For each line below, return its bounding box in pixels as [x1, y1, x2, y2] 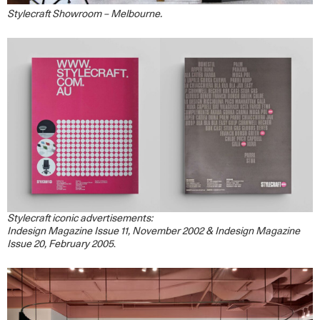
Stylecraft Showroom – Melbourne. [7, 9, 162, 20]
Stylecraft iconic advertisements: [7, 213, 153, 224]
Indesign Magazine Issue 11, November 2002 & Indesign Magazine [7, 226, 300, 236]
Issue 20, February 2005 [7, 239, 114, 249]
